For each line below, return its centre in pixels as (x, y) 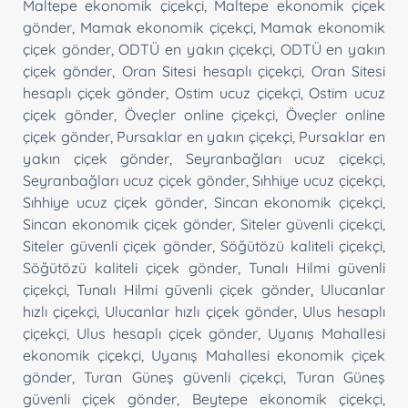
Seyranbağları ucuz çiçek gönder (134, 180)
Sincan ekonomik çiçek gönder (127, 224)
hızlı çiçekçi (60, 311)
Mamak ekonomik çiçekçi (166, 27)
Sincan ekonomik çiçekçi (298, 202)
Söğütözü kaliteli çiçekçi (301, 245)
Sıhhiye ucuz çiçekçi (318, 180)
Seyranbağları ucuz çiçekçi (284, 158)
